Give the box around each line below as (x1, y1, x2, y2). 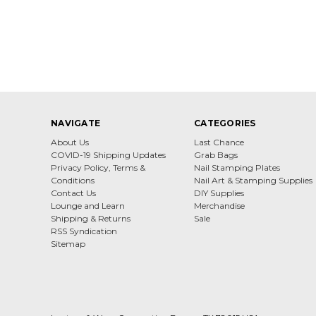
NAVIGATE (51, 117, 100, 128)
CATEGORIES (194, 117, 256, 128)
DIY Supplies (194, 187, 244, 198)
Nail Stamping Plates (194, 162, 280, 173)
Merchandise (194, 200, 245, 211)
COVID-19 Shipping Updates (51, 149, 166, 160)
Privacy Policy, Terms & (51, 162, 145, 173)
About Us (51, 136, 89, 147)
